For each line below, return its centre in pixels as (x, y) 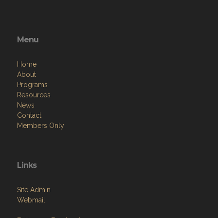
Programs (32, 85)
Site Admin (34, 190)
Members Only (41, 126)
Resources (34, 95)
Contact (29, 115)
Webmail (31, 200)
